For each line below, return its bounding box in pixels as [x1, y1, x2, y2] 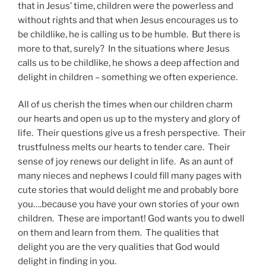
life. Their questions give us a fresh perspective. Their [18, 128, 246, 139]
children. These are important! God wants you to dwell [18, 213, 245, 224]
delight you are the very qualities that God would [18, 242, 220, 253]
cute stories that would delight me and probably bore [18, 185, 239, 196]
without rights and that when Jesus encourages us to [18, 14, 238, 26]
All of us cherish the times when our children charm [18, 99, 233, 110]
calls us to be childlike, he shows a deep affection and [18, 57, 239, 68]
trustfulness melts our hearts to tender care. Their [18, 142, 230, 153]
